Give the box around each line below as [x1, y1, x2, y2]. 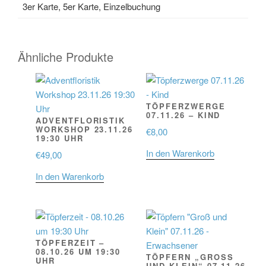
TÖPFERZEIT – [36, 237, 105, 249]
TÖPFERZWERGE [146, 100, 226, 112]
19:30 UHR [36, 132, 84, 144]
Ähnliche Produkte [18, 47, 113, 65]
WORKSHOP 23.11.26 [36, 123, 134, 135]
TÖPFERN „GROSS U [146, 251, 234, 263]
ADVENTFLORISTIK [36, 114, 126, 126]
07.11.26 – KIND [146, 109, 221, 121]
